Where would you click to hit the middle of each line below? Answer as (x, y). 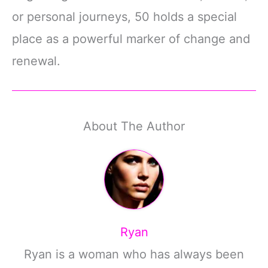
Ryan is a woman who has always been (134, 254)
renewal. (36, 61)
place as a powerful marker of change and (131, 39)
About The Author (134, 126)
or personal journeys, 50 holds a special (124, 17)
